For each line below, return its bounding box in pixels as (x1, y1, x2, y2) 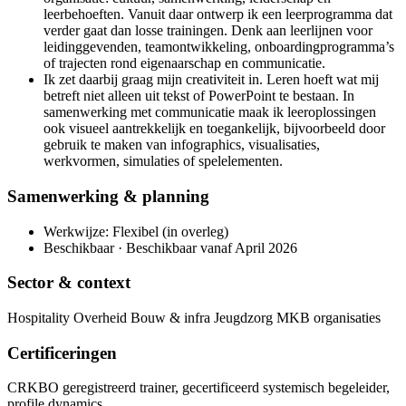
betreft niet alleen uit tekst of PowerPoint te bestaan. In (43, 88, 354, 104)
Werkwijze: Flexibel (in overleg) (43, 223, 228, 239)
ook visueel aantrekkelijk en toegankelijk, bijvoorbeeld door (43, 121, 385, 137)
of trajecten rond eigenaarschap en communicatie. (43, 55, 325, 72)
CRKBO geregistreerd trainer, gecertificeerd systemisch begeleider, (7, 380, 390, 396)
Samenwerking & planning (7, 186, 209, 206)
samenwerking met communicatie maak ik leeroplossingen (43, 104, 376, 121)
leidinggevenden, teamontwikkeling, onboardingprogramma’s (43, 39, 394, 55)
